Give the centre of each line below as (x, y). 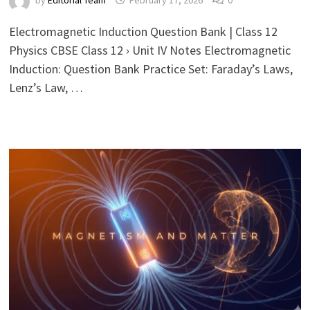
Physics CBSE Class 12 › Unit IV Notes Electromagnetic (149, 51)
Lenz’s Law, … (46, 88)
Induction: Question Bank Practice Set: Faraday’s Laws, (151, 69)
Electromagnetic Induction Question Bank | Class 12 (143, 32)
